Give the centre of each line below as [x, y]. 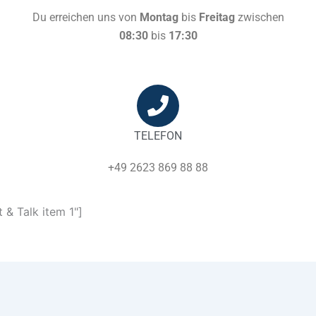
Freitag [217, 18]
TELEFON [158, 135]
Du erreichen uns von [86, 18]
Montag [159, 18]
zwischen [259, 18]
